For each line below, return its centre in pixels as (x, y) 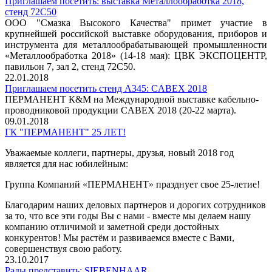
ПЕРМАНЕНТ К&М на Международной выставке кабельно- (132, 99)
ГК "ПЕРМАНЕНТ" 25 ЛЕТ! (65, 132)
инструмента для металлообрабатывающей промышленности (136, 44)
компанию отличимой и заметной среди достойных (112, 226)
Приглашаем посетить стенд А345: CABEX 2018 (106, 88)
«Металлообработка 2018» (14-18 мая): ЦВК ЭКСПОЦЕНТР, (136, 55)
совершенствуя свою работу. (63, 248)
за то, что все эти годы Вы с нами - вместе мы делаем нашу (128, 216)
